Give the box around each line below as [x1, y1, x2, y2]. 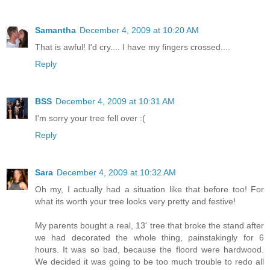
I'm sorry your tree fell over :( [35, 113, 145, 123]
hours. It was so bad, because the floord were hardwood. [35, 244, 264, 254]
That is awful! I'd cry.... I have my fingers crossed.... [35, 42, 230, 52]
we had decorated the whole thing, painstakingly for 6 [35, 232, 264, 242]
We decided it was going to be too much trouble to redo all [35, 256, 264, 266]
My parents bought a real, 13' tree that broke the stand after [35, 220, 264, 230]
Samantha [35, 25, 76, 35]
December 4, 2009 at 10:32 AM [57, 167, 176, 177]
